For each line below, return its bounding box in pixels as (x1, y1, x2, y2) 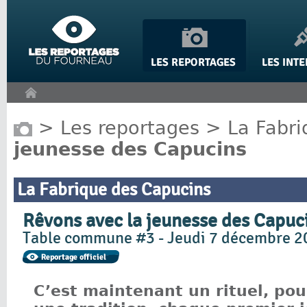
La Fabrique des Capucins (17, 180, 211, 201)
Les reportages (60, 116, 199, 138)
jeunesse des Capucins (14, 138, 247, 160)
